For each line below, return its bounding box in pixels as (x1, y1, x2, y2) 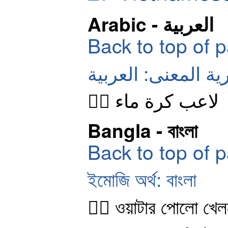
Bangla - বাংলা (88, 116, 197, 144)
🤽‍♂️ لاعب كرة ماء (115, 86, 219, 114)
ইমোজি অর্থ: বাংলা (88, 165, 196, 193)
